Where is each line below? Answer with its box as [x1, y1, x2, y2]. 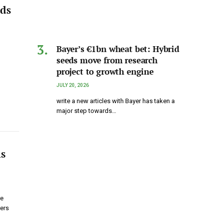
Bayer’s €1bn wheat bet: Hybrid [56, 43, 179, 55]
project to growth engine [56, 65, 154, 77]
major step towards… [56, 107, 116, 114]
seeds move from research [56, 54, 158, 66]
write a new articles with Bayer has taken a [56, 97, 175, 105]
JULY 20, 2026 [56, 82, 89, 88]
